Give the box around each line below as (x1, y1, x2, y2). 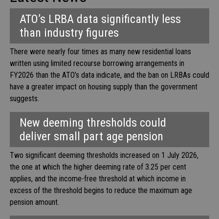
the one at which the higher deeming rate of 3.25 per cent (10, 162, 186, 172)
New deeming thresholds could (20, 116, 166, 130)
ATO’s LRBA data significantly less (20, 12, 181, 26)
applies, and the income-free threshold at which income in (10, 174, 186, 184)
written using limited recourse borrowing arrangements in (10, 59, 184, 68)
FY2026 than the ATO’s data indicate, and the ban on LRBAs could (10, 70, 209, 80)
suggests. (10, 94, 39, 104)
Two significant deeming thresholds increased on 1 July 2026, (10, 151, 198, 160)
